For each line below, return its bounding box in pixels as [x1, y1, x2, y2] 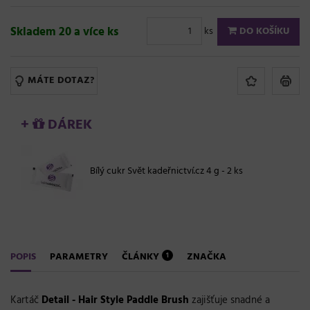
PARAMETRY [50, 248, 108, 265]
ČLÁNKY [122, 248, 162, 265]
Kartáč [10, 291, 42, 309]
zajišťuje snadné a [189, 291, 270, 309]
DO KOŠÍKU [237, 23, 289, 39]
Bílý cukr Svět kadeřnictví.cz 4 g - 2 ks [90, 163, 243, 179]
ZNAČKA [187, 248, 226, 265]
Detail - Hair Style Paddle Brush [42, 291, 189, 309]
